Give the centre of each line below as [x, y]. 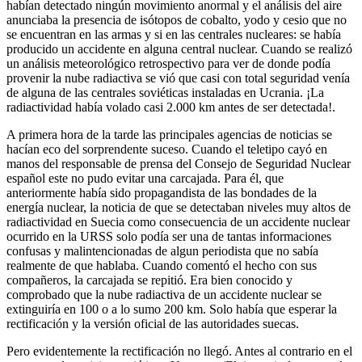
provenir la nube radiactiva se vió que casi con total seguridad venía [178, 78]
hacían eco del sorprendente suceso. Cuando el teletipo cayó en [167, 149]
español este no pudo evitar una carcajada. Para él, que [145, 178]
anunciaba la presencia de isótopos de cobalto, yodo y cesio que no [177, 19]
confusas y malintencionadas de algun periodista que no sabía [162, 250]
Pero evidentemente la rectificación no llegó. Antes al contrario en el [179, 351]
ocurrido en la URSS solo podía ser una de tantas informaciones [169, 236]
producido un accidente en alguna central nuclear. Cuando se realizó [179, 48]
